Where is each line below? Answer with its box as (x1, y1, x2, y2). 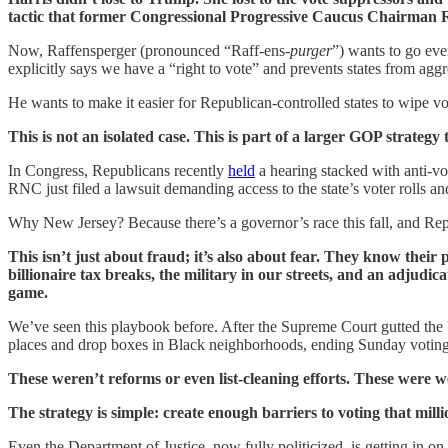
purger (290, 41, 332, 59)
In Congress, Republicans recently (8, 161, 228, 179)
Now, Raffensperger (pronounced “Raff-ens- (8, 41, 290, 59)
